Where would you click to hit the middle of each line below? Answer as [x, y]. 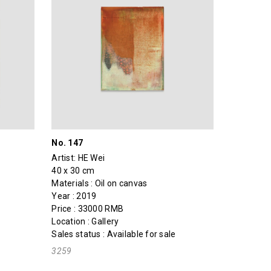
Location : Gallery [85, 221]
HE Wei [91, 158]
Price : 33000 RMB [88, 208]
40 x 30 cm [73, 170]
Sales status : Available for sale [114, 234]
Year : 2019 [74, 196]
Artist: [65, 158]
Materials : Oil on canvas [100, 183]
